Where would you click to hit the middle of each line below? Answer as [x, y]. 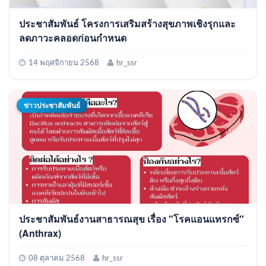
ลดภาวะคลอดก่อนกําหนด [73, 37]
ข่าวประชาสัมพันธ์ [52, 105]
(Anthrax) [40, 233]
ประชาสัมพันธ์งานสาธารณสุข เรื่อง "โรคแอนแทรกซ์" [132, 218]
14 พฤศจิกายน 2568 [64, 63]
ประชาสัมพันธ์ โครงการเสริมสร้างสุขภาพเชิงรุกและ [127, 23]
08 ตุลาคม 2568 [57, 258]
